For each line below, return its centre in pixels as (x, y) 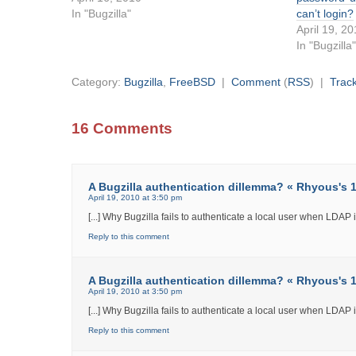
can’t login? (325, 13)
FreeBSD (192, 82)
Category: (98, 82)
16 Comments (122, 129)
